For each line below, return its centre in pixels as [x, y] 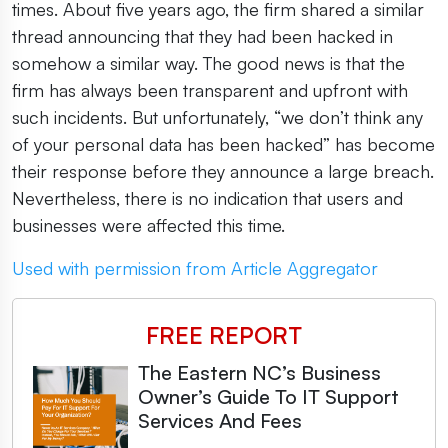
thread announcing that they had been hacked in [202, 36]
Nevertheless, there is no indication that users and [207, 198]
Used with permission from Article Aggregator [195, 268]
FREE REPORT [224, 335]
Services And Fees [220, 420]
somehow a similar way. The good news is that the [208, 63]
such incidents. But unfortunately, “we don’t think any [217, 117]
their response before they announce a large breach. [223, 171]
